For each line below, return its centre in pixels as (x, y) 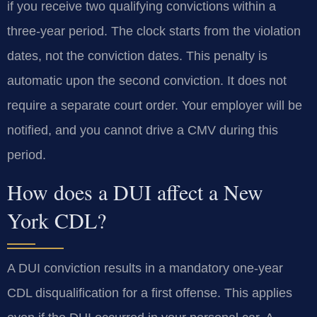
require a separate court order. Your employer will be (155, 106)
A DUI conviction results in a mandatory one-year (145, 269)
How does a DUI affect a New (135, 192)
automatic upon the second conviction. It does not (147, 81)
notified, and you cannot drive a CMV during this (143, 131)
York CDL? (57, 220)
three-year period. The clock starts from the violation (154, 31)
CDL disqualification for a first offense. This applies (150, 293)
